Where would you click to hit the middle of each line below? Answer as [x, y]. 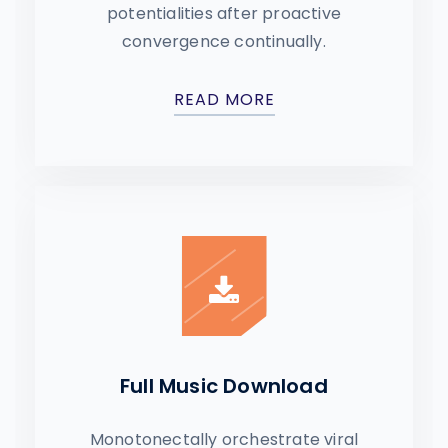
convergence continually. [224, 41]
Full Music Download [224, 386]
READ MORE [224, 99]
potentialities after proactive [224, 13]
